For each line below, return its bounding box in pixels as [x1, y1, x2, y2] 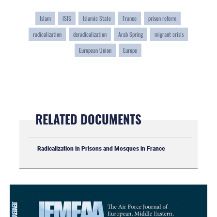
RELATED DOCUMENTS [35, 110, 141, 128]
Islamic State [83, 14, 111, 23]
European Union [79, 46, 111, 55]
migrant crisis [154, 30, 184, 39]
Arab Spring [118, 30, 143, 39]
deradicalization [73, 30, 107, 39]
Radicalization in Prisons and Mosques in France [37, 145, 165, 152]
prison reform [148, 14, 176, 23]
